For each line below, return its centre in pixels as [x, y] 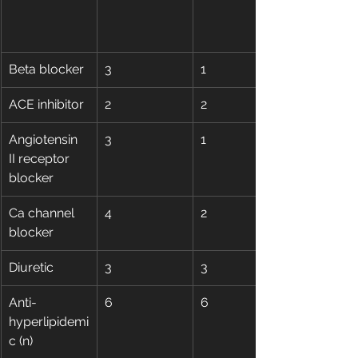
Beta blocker [46, 70]
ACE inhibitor [46, 105]
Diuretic [31, 268]
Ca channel [43, 213]
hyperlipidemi [49, 322]
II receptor [41, 159]
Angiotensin [45, 140]
